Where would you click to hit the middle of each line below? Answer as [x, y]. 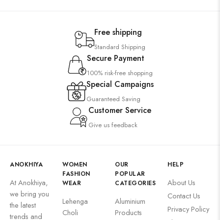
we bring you [29, 194]
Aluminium [130, 201]
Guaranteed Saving [113, 99]
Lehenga [75, 201]
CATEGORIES [135, 183]
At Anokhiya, [29, 182]
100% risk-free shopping [120, 73]
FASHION [76, 174]
